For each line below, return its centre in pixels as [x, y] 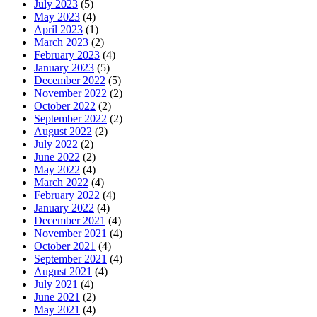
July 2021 [56, 284]
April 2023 [58, 30]
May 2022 [57, 170]
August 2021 [63, 272]
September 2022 [70, 119]
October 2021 [65, 246]
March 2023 [61, 42]
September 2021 [70, 259]
